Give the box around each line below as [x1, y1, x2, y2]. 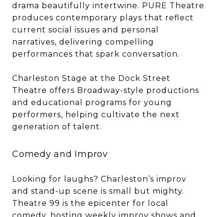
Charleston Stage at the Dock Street [12, 73, 170, 83]
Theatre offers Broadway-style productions [12, 85, 199, 95]
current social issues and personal [12, 25, 159, 34]
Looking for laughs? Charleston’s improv [12, 174, 186, 184]
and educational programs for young [12, 97, 172, 107]
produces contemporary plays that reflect [12, 13, 194, 22]
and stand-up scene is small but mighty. [12, 186, 184, 196]
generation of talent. [12, 122, 102, 131]
